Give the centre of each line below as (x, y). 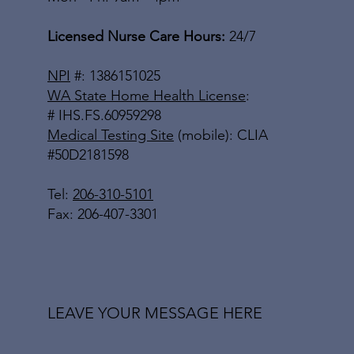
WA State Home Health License (147, 96)
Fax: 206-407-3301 (103, 215)
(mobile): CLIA (221, 136)
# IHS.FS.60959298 (104, 116)
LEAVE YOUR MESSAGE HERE (155, 313)
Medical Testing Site (111, 136)
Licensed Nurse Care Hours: (138, 37)
